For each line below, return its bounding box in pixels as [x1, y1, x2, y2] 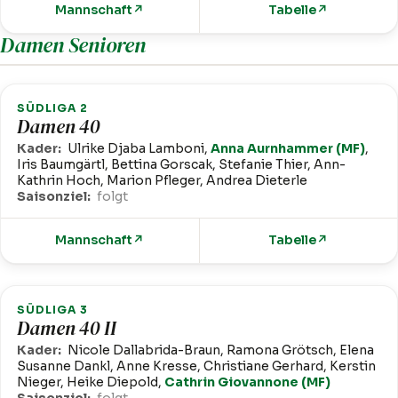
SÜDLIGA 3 [17, 303, 89, 317]
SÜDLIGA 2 [17, 101, 89, 115]
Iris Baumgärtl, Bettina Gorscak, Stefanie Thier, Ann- [17, 156, 346, 173]
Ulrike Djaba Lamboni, [68, 140, 211, 157]
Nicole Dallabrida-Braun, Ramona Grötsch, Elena [68, 342, 375, 359]
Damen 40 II [17, 315, 117, 342]
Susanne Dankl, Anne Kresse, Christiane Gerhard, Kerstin [17, 358, 377, 375]
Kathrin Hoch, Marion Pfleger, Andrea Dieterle [17, 172, 308, 189]
